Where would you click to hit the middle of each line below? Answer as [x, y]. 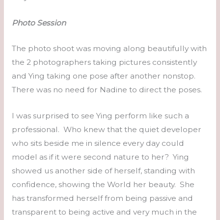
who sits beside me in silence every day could [98, 143]
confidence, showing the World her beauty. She [103, 185]
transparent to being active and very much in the [104, 212]
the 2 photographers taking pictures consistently [104, 62]
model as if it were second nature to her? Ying [100, 157]
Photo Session [39, 23]
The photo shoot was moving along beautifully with [109, 49]
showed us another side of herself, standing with [103, 171]
